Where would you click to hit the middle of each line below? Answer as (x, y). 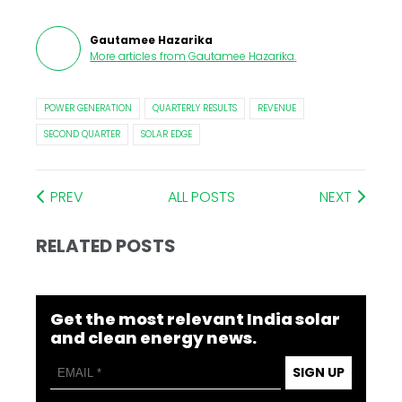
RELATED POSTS (106, 246)
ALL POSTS (201, 197)
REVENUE (277, 109)
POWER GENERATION (88, 109)
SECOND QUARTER (83, 135)
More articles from (138, 57)
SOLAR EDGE (167, 135)
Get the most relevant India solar (196, 319)
